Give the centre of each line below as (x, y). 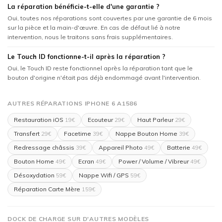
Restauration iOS (39, 120)
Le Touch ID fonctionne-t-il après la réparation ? (86, 57)
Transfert (27, 134)
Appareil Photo (121, 148)
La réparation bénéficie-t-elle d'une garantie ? (83, 7)
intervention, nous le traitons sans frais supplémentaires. (90, 37)
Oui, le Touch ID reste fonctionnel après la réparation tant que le (100, 68)
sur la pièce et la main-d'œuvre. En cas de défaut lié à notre (94, 28)
